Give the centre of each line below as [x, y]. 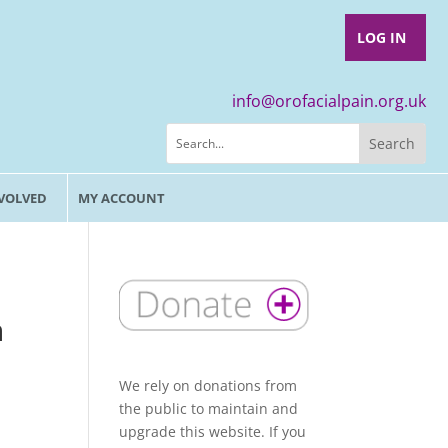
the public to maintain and [209, 408]
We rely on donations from [208, 385]
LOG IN [381, 37]
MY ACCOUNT [121, 198]
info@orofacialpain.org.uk [329, 101]
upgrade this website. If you [213, 431]
